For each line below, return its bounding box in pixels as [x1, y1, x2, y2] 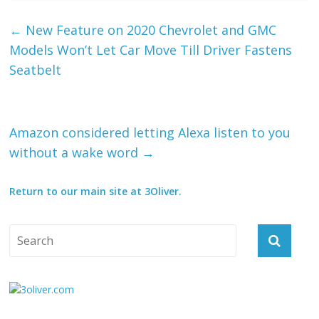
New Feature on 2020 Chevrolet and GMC [22, 21, 277, 39]
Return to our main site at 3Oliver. [9, 184, 182, 199]
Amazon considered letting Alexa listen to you [9, 124, 291, 142]
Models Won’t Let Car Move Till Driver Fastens [9, 41, 293, 59]
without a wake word [9, 144, 142, 162]
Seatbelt [9, 61, 62, 79]
